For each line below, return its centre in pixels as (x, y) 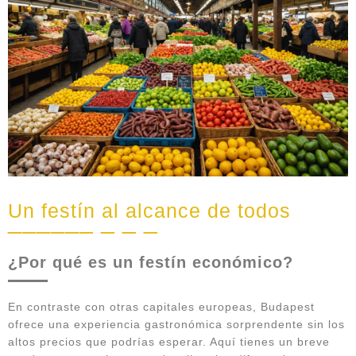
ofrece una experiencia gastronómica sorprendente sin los (176, 325)
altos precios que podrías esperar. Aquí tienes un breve (169, 342)
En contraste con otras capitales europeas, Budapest (161, 307)
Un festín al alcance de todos (149, 211)
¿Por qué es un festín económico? (151, 263)
